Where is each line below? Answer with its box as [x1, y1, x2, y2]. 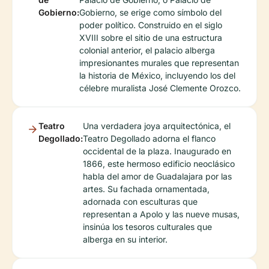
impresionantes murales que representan [79, 58, 239, 68]
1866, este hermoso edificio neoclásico [83, 159, 235, 169]
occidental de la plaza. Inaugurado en [83, 146, 231, 156]
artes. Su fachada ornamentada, [83, 184, 210, 194]
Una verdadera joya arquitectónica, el [83, 121, 231, 131]
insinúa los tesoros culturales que [83, 222, 212, 232]
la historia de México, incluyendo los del [79, 70, 235, 80]
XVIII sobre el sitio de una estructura [79, 32, 222, 43]
